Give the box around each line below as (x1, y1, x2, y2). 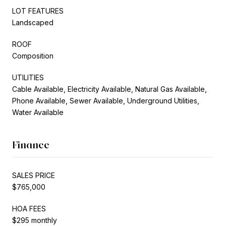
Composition (12, 51, 53, 60)
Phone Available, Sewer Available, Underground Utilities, (12, 96, 199, 105)
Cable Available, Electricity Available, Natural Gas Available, (12, 84, 207, 93)
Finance (12, 138, 49, 151)
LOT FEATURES (12, 6, 64, 15)
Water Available (12, 107, 64, 117)
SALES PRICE (12, 171, 55, 180)
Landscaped (12, 18, 53, 27)
